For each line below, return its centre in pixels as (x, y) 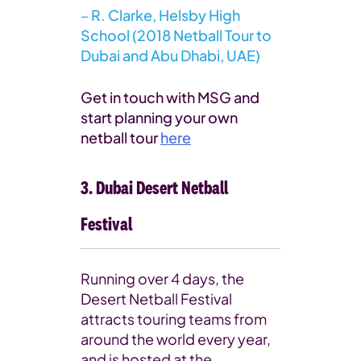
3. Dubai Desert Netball (154, 187)
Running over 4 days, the (162, 278)
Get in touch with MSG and (170, 97)
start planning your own (159, 117)
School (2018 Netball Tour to (176, 35)
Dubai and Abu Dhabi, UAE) (170, 55)
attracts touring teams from (174, 318)
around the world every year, (176, 338)
